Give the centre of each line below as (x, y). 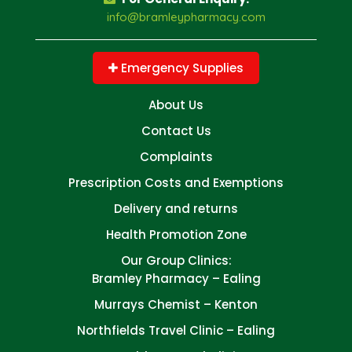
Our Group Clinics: (176, 260)
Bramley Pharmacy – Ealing (176, 278)
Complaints (176, 156)
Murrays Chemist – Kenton (176, 304)
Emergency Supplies (181, 68)
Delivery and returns (176, 208)
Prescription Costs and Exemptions (176, 182)
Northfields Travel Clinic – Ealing (176, 330)
